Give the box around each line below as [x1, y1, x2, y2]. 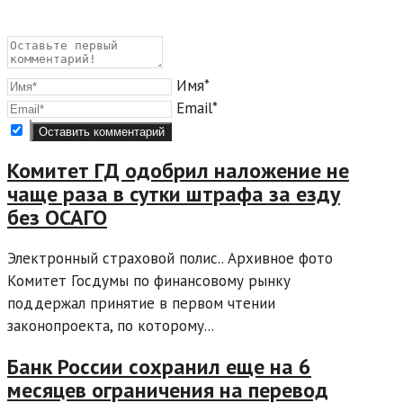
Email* [176, 97, 218, 118]
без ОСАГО [7, 203, 107, 232]
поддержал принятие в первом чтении [7, 293, 275, 314]
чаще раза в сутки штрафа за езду [7, 180, 340, 209]
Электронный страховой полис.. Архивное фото [7, 248, 333, 269]
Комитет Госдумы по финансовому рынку [7, 271, 291, 291]
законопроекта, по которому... [7, 316, 214, 336]
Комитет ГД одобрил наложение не [7, 157, 349, 185]
